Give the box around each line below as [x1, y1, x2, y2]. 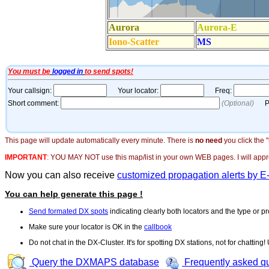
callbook [144, 222, 172, 231]
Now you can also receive [5, 169, 117, 180]
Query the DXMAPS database [29, 257, 159, 268]
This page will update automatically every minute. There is [5, 136, 195, 145]
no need [195, 136, 222, 145]
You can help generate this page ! [5, 189, 143, 199]
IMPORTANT [5, 153, 47, 162]
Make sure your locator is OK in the [29, 222, 144, 231]
